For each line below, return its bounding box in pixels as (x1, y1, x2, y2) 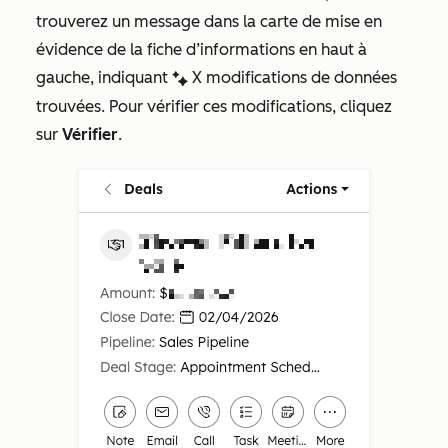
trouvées (36, 96, 101, 116)
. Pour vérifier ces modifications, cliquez (101, 96, 392, 116)
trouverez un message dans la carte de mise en (36, 11, 382, 31)
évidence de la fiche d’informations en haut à (36, 39, 367, 59)
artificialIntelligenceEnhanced (172, 70, 188, 87)
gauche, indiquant (36, 67, 172, 87)
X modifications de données (192, 67, 397, 87)
